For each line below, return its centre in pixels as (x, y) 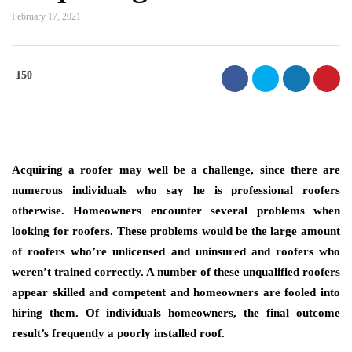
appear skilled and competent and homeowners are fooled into (176, 292)
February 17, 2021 (46, 16)
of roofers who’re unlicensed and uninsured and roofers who (176, 251)
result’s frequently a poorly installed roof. (118, 333)
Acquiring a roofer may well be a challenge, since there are (176, 170)
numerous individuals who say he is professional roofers (176, 190)
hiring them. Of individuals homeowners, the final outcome (176, 313)
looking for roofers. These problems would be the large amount (176, 231)
